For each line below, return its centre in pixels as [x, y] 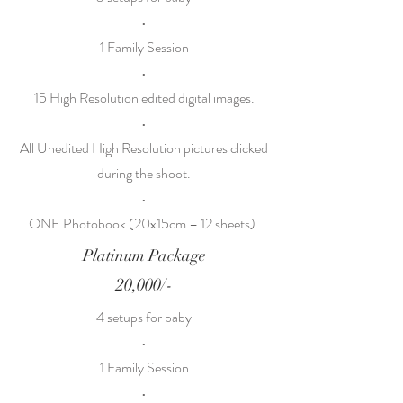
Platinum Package [144, 255]
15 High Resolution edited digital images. [144, 98]
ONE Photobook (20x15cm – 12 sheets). [144, 224]
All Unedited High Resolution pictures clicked [144, 148]
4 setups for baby [144, 317]
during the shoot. [144, 173]
